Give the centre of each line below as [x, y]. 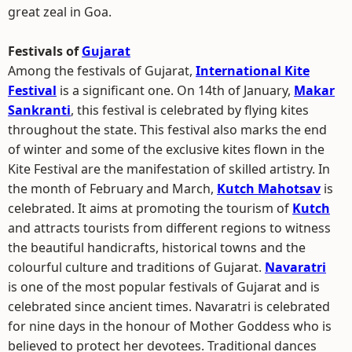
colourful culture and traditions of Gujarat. [136, 267]
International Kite [253, 71]
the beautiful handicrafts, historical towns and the [157, 247]
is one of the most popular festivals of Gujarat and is [164, 287]
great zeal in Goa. [60, 12]
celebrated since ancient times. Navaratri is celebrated [169, 306]
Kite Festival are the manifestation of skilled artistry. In [169, 169]
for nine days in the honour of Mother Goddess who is [170, 326]
